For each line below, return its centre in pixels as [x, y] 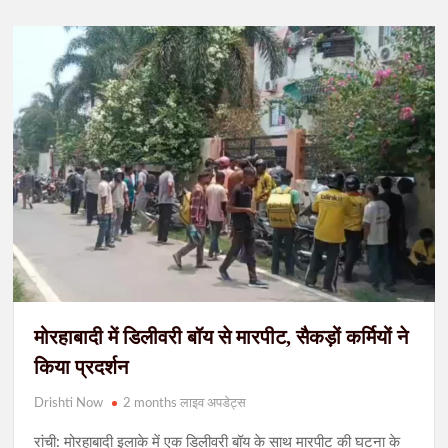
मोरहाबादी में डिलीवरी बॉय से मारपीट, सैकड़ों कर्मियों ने [221, 336]
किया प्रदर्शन [81, 366]
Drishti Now [69, 403]
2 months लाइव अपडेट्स [185, 403]
